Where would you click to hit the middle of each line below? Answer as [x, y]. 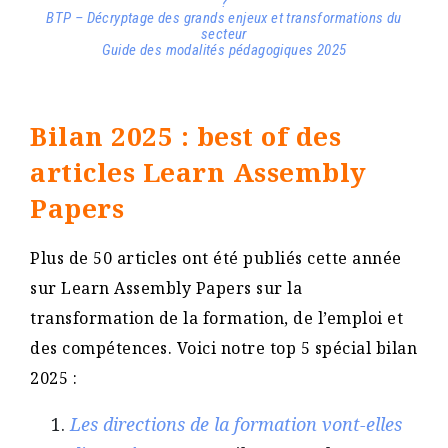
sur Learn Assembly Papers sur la [166, 288]
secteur [224, 34]
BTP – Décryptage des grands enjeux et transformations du [224, 18]
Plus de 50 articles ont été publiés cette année [216, 258]
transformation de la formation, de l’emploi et [216, 318]
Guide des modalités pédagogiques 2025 [224, 50]
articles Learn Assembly [198, 172]
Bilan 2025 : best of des [185, 136]
